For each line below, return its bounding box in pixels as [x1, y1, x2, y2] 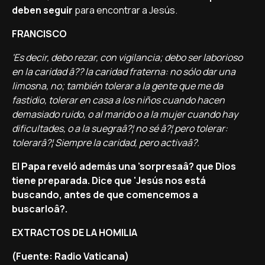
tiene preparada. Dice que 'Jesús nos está [12, 174, 206, 187]
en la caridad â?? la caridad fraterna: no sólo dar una [12, 65, 235, 78]
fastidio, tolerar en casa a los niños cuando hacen [12, 93, 225, 106]
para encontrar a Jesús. [75, 4, 177, 17]
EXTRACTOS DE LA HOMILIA [12, 226, 137, 239]
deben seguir [12, 4, 75, 17]
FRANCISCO [12, 27, 67, 40]
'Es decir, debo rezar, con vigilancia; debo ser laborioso [12, 51, 243, 64]
